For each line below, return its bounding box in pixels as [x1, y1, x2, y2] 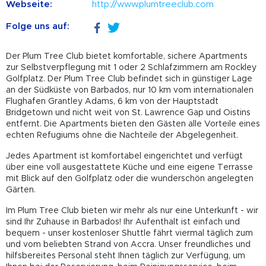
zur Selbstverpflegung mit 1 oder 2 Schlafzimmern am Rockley [6, 63, 256, 72]
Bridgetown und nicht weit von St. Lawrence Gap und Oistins [6, 108, 251, 117]
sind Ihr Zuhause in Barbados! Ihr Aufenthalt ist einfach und [6, 217, 240, 226]
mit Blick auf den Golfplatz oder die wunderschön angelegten [6, 174, 254, 183]
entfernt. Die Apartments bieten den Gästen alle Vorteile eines [6, 119, 260, 128]
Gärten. [6, 185, 36, 194]
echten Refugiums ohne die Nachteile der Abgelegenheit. [6, 131, 238, 140]
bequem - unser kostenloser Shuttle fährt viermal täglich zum [6, 229, 253, 237]
